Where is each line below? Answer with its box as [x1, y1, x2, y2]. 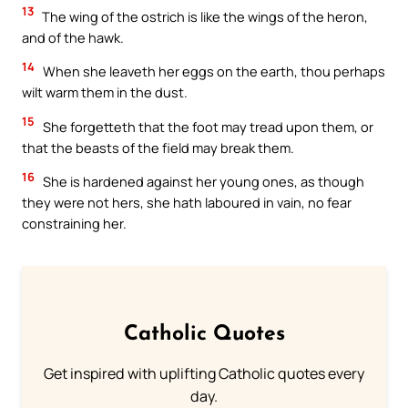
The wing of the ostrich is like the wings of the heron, [39, 6, 368, 25]
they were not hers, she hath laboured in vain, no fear [22, 193, 352, 212]
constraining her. [22, 214, 127, 233]
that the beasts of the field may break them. [22, 138, 294, 157]
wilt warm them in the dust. [22, 83, 188, 102]
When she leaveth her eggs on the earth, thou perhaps [40, 62, 385, 81]
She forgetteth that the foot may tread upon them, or [40, 117, 373, 136]
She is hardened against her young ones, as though [40, 172, 364, 191]
